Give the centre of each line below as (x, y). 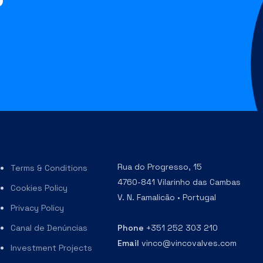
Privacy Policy (38, 208)
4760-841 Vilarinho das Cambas (179, 182)
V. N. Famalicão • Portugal (167, 198)
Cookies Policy (39, 188)
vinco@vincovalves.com (188, 243)
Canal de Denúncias (49, 228)
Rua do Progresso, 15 (160, 167)
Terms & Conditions (49, 168)
